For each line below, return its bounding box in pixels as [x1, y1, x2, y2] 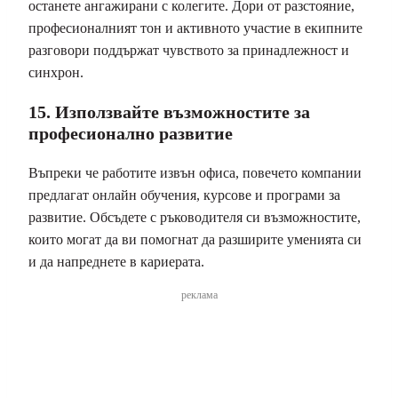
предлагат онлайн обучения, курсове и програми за [28, 187, 340, 203]
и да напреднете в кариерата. [28, 253, 204, 269]
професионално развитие [28, 123, 233, 143]
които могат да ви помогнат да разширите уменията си [28, 231, 362, 247]
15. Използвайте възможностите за [28, 101, 310, 122]
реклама [180, 288, 218, 301]
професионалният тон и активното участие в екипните [28, 20, 362, 36]
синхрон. [28, 64, 84, 80]
